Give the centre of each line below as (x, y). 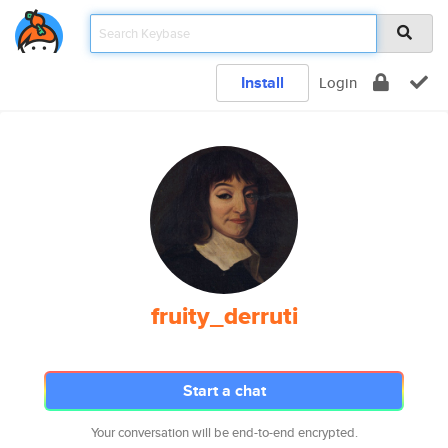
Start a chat (224, 390)
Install (262, 82)
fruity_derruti (224, 316)
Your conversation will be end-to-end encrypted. (224, 432)
